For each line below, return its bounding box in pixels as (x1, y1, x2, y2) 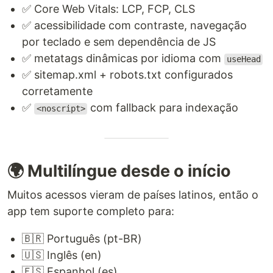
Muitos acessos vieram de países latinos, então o (7, 188, 258, 202)
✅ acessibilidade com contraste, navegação (22, 19, 247, 32)
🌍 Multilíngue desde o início (7, 161, 231, 182)
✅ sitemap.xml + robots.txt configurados (22, 68, 233, 82)
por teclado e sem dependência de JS (22, 35, 216, 49)
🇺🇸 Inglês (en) (22, 249, 102, 262)
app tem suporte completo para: (7, 205, 174, 218)
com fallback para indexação (87, 101, 239, 115)
